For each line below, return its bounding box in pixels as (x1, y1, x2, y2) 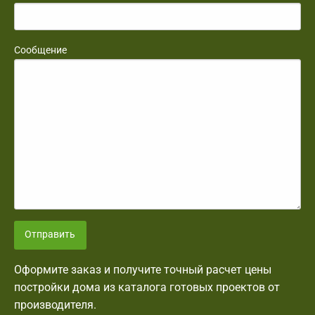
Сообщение (14, 44, 67, 56)
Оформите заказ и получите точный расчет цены (14, 262, 271, 276)
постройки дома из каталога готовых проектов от (14, 280, 280, 294)
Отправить (25, 229, 76, 241)
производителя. (14, 297, 96, 311)
